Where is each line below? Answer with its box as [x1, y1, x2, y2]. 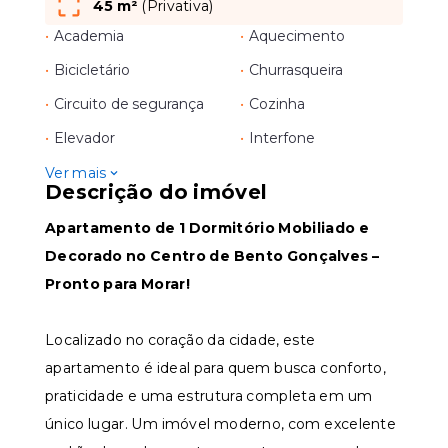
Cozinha [249, 95, 306, 113]
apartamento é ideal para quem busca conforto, [45, 359, 386, 377]
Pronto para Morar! [45, 275, 194, 293]
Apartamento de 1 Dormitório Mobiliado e [45, 219, 369, 237]
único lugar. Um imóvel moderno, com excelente [45, 415, 396, 433]
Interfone [249, 129, 316, 147]
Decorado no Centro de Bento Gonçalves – [45, 247, 380, 265]
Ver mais [45, 164, 107, 182]
